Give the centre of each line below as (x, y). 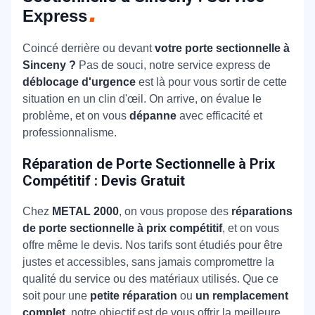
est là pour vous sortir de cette (211, 82)
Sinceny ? (51, 65)
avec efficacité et (221, 116)
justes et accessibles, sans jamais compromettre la (148, 262)
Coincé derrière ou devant (89, 49)
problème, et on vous (76, 116)
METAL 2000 (85, 212)
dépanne (154, 116)
